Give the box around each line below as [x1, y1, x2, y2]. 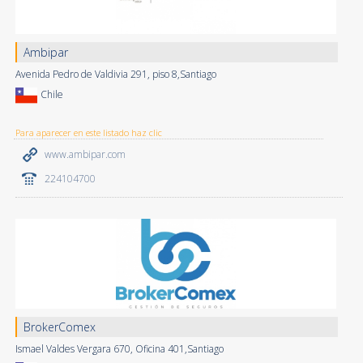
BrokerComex [23, 318, 96, 335]
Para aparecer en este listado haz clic [15, 126, 162, 139]
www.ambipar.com [44, 147, 126, 161]
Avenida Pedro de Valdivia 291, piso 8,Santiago [15, 66, 216, 81]
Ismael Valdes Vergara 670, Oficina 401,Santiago [15, 341, 224, 356]
